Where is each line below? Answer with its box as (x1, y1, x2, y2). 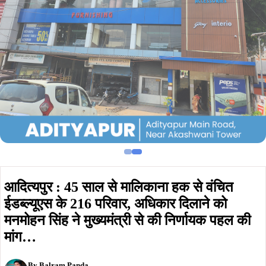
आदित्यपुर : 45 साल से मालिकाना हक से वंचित (4, 179, 233, 195)
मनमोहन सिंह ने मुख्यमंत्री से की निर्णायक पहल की (4, 213, 251, 228)
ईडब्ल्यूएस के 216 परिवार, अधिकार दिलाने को (4, 196, 227, 211)
